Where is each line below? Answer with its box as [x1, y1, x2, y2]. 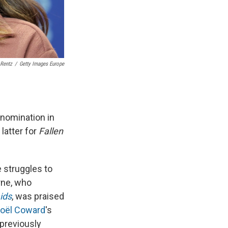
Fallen [39, 126, 63, 137]
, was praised [12, 191, 64, 202]
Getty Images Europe [19, 61, 64, 68]
